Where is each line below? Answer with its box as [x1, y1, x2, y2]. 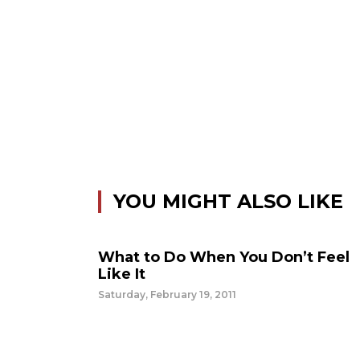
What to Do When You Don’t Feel [98, 248, 350, 266]
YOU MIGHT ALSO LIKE [113, 190, 343, 213]
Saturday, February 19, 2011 [98, 288, 236, 301]
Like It [98, 265, 145, 283]
